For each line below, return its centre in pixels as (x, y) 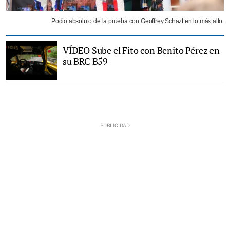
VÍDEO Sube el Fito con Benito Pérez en (141, 51)
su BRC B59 (85, 61)
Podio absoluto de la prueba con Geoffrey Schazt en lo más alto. (137, 21)
